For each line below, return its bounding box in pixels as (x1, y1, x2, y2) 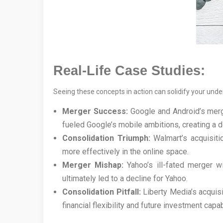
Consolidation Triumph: (62, 133, 150, 143)
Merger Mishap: (62, 160, 124, 170)
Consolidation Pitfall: (62, 187, 141, 197)
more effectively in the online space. (62, 147, 189, 157)
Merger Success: (62, 107, 128, 116)
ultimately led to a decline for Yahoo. (62, 174, 188, 184)
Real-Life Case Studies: (53, 63, 205, 79)
